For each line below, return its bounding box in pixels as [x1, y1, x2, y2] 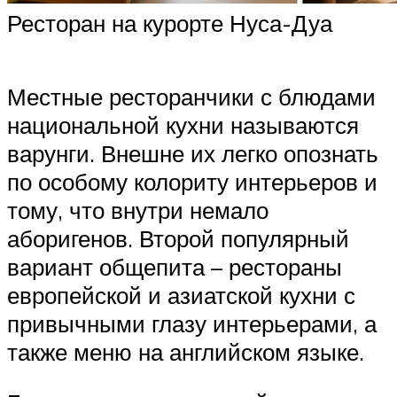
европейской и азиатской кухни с [7, 280, 355, 309]
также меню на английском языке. [7, 337, 364, 366]
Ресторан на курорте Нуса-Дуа [7, 8, 332, 37]
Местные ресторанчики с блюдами [7, 82, 376, 111]
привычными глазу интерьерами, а [7, 308, 377, 338]
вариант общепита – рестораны [7, 252, 342, 281]
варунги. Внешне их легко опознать [7, 138, 378, 167]
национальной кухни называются [7, 110, 359, 139]
